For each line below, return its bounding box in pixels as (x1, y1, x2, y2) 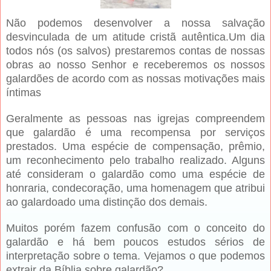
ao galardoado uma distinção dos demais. (6, 196, 207, 209)
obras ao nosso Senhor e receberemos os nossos (6, 59, 265, 71)
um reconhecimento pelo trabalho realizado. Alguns (6, 154, 265, 167)
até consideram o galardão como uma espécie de (6, 168, 265, 181)
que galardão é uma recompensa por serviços (6, 126, 265, 139)
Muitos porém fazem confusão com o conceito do (6, 222, 265, 235)
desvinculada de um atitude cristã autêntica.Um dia (6, 31, 265, 44)
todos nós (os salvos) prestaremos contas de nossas (6, 45, 265, 57)
